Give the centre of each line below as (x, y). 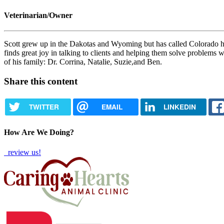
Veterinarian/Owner (38, 15)
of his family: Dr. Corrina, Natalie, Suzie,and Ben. (83, 62)
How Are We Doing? (39, 132)
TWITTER (44, 106)
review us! (23, 152)
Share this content (41, 81)
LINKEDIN (179, 106)
